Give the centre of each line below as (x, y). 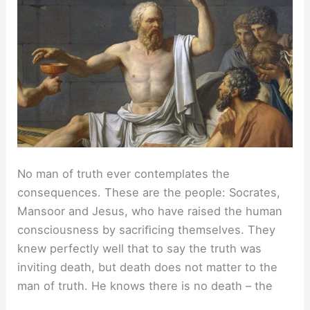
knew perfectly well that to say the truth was (140, 248)
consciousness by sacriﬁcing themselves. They (147, 229)
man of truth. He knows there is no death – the (145, 285)
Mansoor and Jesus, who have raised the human (150, 211)
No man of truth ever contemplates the (124, 173)
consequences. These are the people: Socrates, (149, 192)
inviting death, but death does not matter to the (148, 267)
